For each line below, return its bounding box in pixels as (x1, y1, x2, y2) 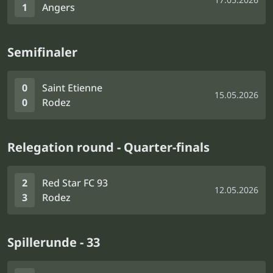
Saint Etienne (42, 81, 102, 94)
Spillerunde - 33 (7, 234, 100, 250)
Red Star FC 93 (42, 176, 108, 190)
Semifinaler (7, 44, 77, 60)
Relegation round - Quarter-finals (7, 139, 210, 155)
